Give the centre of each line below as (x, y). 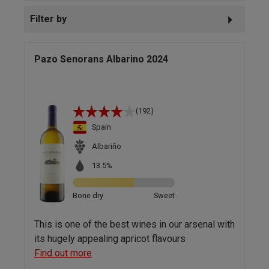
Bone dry (88, 195)
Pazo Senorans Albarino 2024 (101, 59)
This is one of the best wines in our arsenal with (134, 224)
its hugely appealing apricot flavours (110, 238)
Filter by (48, 19)
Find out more (63, 253)
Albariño (107, 147)
